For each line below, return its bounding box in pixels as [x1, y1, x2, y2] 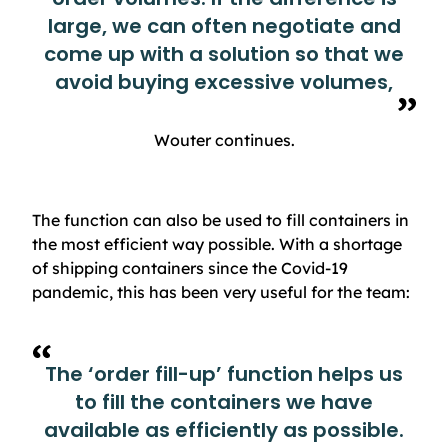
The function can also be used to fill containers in [32, 209, 409, 230]
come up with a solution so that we [44, 39, 404, 68]
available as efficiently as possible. [44, 415, 404, 444]
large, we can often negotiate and [47, 11, 401, 40]
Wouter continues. [153, 129, 295, 150]
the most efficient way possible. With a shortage [32, 233, 402, 254]
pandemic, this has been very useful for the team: [32, 281, 410, 302]
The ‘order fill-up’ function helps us [45, 359, 403, 388]
